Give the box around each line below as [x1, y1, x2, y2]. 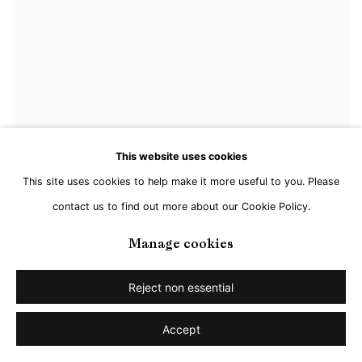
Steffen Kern [12, 322, 97, 340]
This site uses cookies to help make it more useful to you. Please [23, 175, 339, 188]
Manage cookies [128, 236, 234, 253]
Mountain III [104, 322, 189, 340]
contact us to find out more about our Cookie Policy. [52, 200, 310, 213]
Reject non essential [128, 280, 234, 294]
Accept [162, 322, 200, 336]
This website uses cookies [115, 150, 247, 163]
